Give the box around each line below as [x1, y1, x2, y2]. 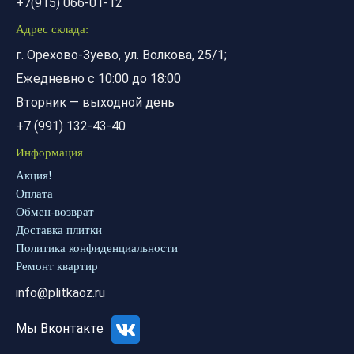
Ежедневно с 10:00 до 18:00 [16, 71, 181, 87]
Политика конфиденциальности [16, 242, 178, 255]
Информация [16, 146, 83, 160]
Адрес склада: [16, 23, 88, 36]
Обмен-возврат [16, 205, 94, 219]
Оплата [16, 187, 53, 201]
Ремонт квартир [16, 260, 98, 273]
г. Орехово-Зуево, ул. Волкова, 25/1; [16, 47, 227, 63]
